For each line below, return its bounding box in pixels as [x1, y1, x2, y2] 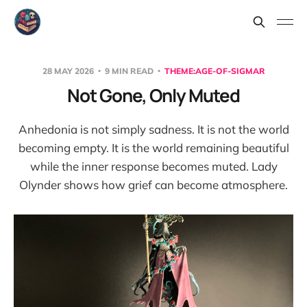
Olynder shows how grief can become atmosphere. [19, 177, 288, 192]
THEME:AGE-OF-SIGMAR [164, 66, 265, 76]
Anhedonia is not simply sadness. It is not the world [18, 122, 289, 136]
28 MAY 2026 [42, 66, 96, 76]
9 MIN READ [102, 66, 156, 76]
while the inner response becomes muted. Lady [29, 159, 278, 173]
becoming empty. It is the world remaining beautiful [18, 140, 289, 155]
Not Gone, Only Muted [67, 83, 240, 108]
